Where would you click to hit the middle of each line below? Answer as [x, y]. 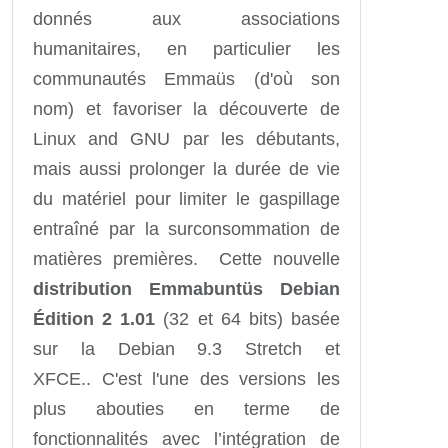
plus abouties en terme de [186, 408]
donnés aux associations [186, 18]
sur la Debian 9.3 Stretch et [186, 348]
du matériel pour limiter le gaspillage [186, 198]
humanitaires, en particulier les [186, 48]
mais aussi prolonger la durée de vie [186, 168]
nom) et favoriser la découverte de [186, 108]
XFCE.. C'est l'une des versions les [186, 378]
